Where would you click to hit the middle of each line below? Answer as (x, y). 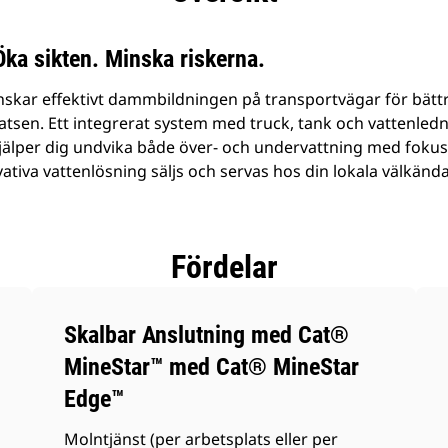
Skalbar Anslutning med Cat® (207, 335)
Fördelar (224, 267)
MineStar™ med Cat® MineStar (212, 367)
